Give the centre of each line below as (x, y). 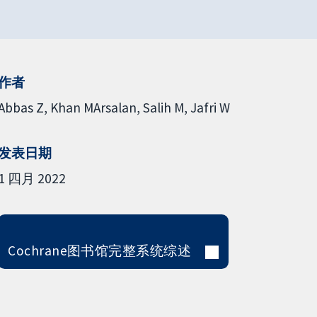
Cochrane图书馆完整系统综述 (100, 250)
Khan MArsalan (93, 107)
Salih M (163, 107)
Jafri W (210, 107)
